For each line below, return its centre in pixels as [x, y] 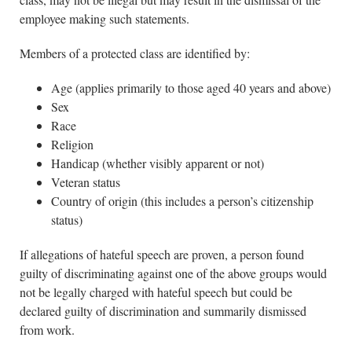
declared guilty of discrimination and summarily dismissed [163, 311]
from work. [47, 330]
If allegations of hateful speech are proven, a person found [162, 254]
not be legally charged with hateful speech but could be [156, 292]
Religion [72, 144]
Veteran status [86, 182]
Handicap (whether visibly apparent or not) [158, 163]
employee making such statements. [104, 18]
